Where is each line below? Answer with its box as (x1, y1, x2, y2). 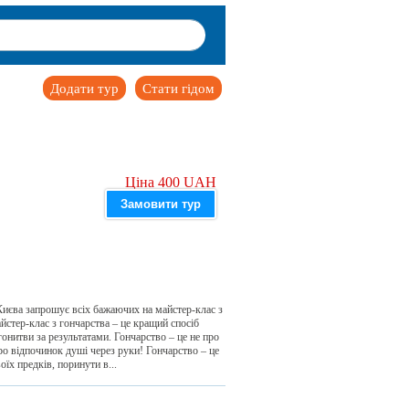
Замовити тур (121, 197, 201, 211)
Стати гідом (142, 81, 215, 96)
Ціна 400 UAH (125, 174, 216, 190)
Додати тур (50, 81, 119, 96)
